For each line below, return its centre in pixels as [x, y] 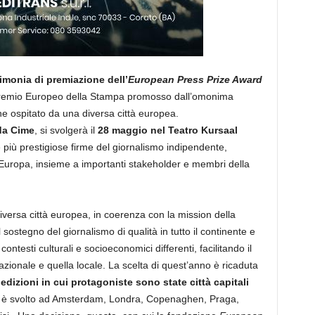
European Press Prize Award [195, 79]
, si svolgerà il [66, 130]
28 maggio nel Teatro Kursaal [167, 130]
